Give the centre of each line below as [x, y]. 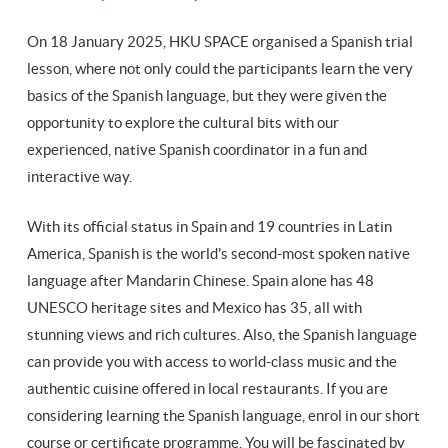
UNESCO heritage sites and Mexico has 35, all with [194, 307]
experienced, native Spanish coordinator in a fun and [197, 149]
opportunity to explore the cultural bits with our [183, 122]
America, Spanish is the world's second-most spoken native [218, 253]
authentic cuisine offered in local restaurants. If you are [207, 388]
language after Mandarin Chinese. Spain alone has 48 [200, 280]
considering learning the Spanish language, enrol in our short [223, 415]
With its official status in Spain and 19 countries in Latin [209, 226]
